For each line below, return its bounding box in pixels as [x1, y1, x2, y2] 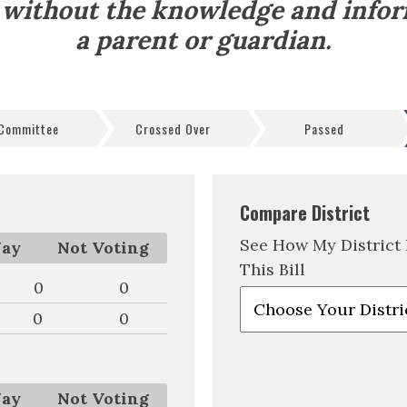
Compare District [240, 199, 370, 226]
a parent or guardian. [75, 24, 332, 56]
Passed [303, 119, 344, 138]
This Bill [240, 259, 305, 280]
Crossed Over [134, 119, 211, 138]
